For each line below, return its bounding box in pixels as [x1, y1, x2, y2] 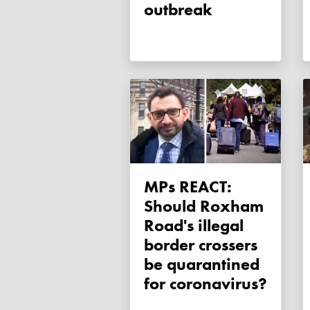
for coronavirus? [144, 273, 267, 295]
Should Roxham [144, 195, 264, 217]
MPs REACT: [144, 176, 158, 198]
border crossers [144, 234, 257, 256]
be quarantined [144, 253, 259, 275]
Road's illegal [144, 215, 244, 237]
